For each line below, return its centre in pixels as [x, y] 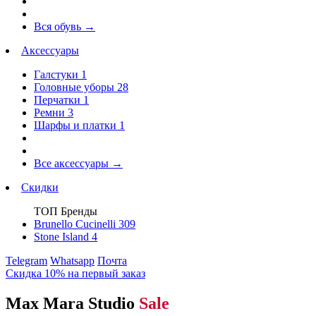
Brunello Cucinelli [76, 224]
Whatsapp [72, 261]
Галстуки [57, 74]
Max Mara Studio [70, 303]
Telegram [26, 261]
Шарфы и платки [77, 125]
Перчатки [59, 100]
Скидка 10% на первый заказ [75, 273]
